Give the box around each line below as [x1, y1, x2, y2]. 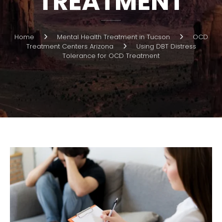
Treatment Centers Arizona [26, 42, 113, 51]
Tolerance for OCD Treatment [62, 51, 160, 60]
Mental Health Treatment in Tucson [56, 32, 170, 42]
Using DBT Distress [136, 42, 196, 51]
